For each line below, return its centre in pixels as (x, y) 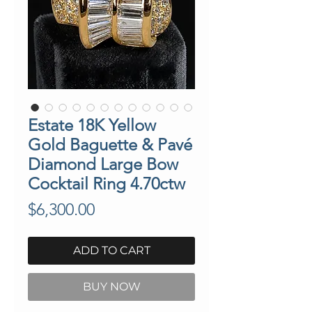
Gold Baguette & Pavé (110, 144)
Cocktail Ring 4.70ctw (107, 183)
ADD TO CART (111, 250)
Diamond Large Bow (103, 164)
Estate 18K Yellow (92, 125)
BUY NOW (111, 286)
